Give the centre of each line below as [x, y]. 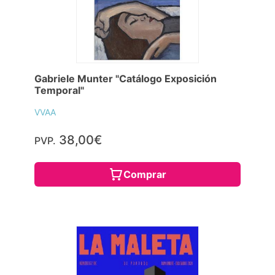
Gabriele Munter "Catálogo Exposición [126, 79]
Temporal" [59, 91]
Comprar [145, 175]
